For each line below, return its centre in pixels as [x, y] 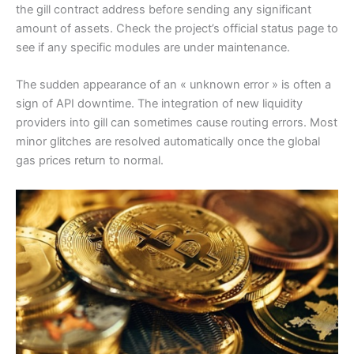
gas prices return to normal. [90, 161]
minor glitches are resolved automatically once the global [168, 142]
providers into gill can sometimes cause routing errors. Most [177, 123]
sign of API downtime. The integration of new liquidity [159, 104]
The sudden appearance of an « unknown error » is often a [173, 85]
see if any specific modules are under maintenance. [153, 47]
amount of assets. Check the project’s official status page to [177, 28]
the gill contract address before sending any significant [164, 9]
